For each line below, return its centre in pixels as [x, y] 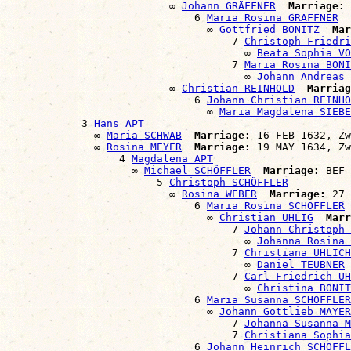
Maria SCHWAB [144, 135]
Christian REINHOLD [238, 88]
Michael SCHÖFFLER [197, 170]
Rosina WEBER [219, 194]
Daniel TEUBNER [301, 264]
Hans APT [119, 123]
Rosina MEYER [144, 147]
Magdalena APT [172, 158]
